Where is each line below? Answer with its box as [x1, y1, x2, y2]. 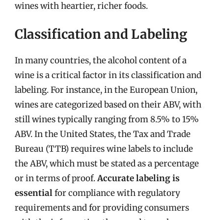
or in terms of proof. [15, 173, 97, 184]
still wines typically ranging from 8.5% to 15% [15, 114, 199, 125]
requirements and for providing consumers [15, 202, 189, 213]
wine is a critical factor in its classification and [15, 70, 201, 81]
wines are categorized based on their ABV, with [15, 99, 201, 110]
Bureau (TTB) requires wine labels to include [15, 143, 193, 154]
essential [15, 188, 53, 198]
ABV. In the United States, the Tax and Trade [15, 129, 191, 139]
